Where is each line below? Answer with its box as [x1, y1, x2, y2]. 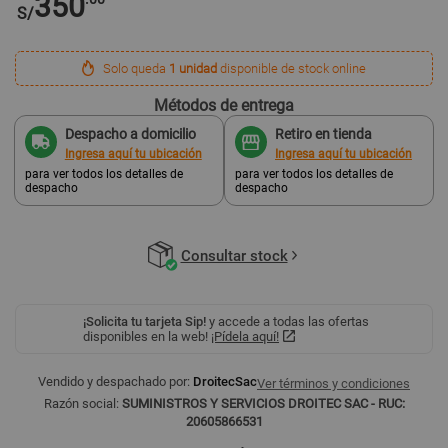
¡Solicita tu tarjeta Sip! [83, 313, 206, 329]
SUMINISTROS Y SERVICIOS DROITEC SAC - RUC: [121, 395, 405, 411]
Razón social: [43, 395, 122, 411]
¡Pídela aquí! [211, 328, 279, 344]
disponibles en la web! [83, 328, 211, 344]
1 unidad [169, 60, 218, 76]
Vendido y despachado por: [38, 373, 190, 389]
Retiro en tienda [275, 125, 372, 142]
